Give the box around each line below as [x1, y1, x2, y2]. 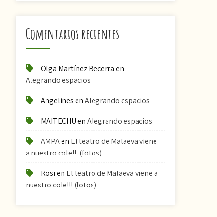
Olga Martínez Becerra [41, 63, 115, 74]
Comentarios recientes [26, 25, 120, 43]
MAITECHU [41, 116, 77, 126]
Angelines [41, 95, 74, 106]
